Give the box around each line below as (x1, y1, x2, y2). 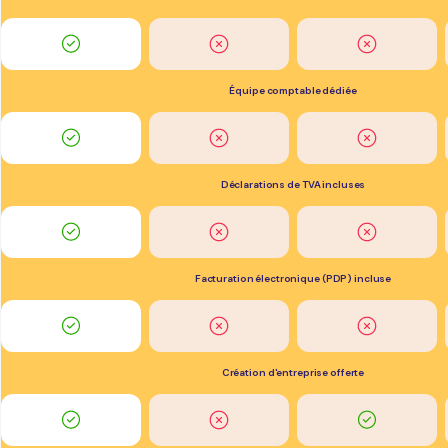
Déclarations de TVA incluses (220, 178, 366, 191)
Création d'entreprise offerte (221, 366, 365, 379)
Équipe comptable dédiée (229, 84, 357, 97)
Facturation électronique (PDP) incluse (194, 272, 392, 285)
